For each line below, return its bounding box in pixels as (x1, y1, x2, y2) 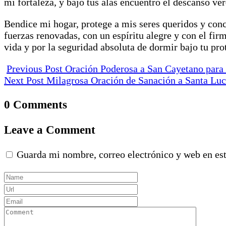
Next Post (4, 74, 46, 86)
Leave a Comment (4, 123, 95, 137)
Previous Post (7, 63, 63, 74)
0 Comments (4, 97, 67, 111)
